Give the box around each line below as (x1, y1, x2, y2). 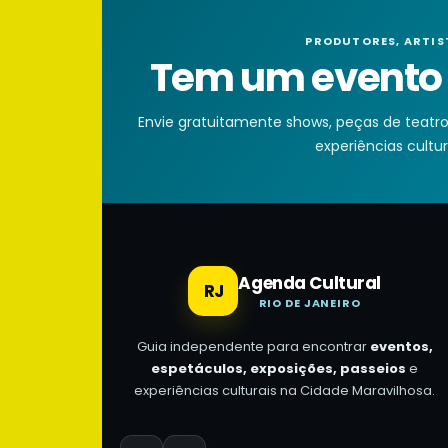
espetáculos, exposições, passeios (151, 359, 407, 378)
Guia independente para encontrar (136, 337, 370, 356)
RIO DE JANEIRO (258, 295, 361, 311)
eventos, (369, 337, 433, 356)
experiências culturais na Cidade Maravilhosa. (134, 381, 436, 400)
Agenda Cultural (238, 271, 382, 295)
